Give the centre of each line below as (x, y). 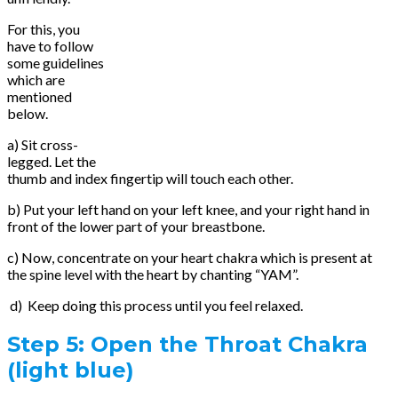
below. (28, 114)
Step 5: (46, 345)
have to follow (50, 46)
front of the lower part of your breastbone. (136, 227)
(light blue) (74, 370)
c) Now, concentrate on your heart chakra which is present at (190, 258)
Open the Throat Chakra (229, 345)
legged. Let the (52, 162)
